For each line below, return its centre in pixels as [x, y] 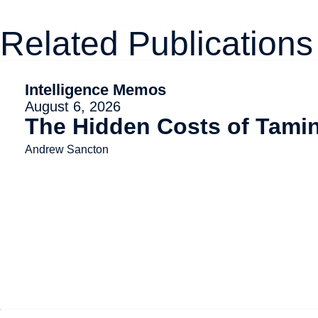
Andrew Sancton [67, 150]
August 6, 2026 [73, 107]
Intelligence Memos [95, 90]
